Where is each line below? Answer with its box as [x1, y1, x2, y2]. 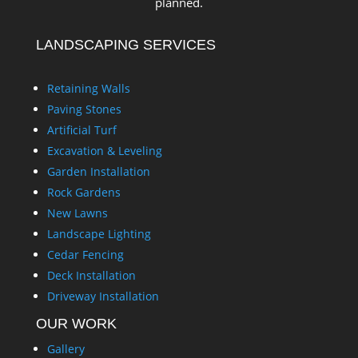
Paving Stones [46, 101, 121, 117]
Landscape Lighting [46, 226, 151, 242]
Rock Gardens [46, 185, 121, 201]
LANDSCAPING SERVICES [35, 37, 216, 54]
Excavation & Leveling [46, 143, 162, 159]
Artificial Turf [46, 122, 117, 138]
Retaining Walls [46, 81, 130, 97]
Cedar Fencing [46, 247, 124, 263]
